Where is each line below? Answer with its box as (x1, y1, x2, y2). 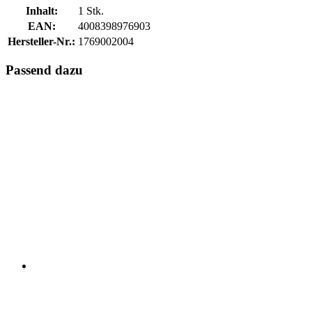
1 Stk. (78, 4, 104, 17)
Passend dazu (6, 63, 83, 78)
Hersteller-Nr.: (8, 35, 75, 47)
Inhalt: (25, 4, 58, 17)
